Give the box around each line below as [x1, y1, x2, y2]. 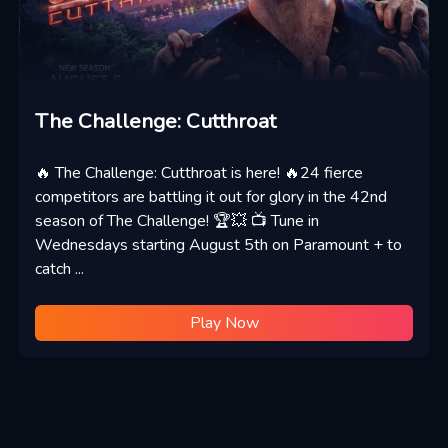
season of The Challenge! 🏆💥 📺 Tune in [34, 210, 319, 232]
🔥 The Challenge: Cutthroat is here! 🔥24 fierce [34, 162, 363, 184]
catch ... [34, 258, 84, 280]
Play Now [189, 312, 259, 334]
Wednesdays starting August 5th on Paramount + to [34, 234, 402, 256]
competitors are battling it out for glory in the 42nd [34, 186, 387, 208]
